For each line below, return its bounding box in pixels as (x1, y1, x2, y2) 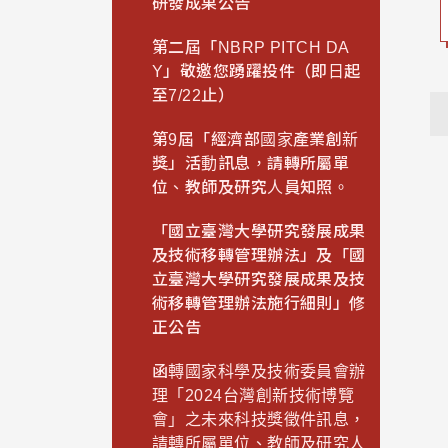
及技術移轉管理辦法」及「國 (152, 247, 366, 265)
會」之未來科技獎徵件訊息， (152, 411, 366, 429)
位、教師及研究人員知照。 (152, 179, 350, 197)
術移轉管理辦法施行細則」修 (152, 295, 366, 313)
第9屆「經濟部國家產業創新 (152, 131, 359, 149)
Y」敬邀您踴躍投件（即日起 (152, 63, 361, 81)
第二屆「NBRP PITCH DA (152, 39, 350, 57)
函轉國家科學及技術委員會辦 (152, 363, 366, 381)
